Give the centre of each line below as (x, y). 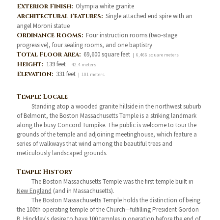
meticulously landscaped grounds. (62, 153)
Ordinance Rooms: (51, 35)
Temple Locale (42, 97)
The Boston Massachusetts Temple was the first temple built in (112, 181)
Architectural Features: (61, 16)
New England (34, 191)
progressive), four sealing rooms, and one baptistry (84, 45)
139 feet (56, 64)
